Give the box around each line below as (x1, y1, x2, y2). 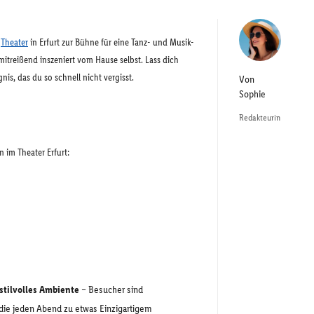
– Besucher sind (79, 283, 143, 296)
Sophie (239, 88, 266, 100)
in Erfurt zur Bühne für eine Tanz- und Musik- (28, 36, 194, 48)
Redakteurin (239, 112, 280, 123)
